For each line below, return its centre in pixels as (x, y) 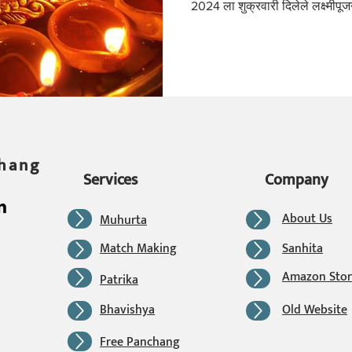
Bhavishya (127, 310)
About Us (307, 218)
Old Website (315, 310)
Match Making (138, 248)
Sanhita (302, 248)
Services (110, 180)
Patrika (119, 280)
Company (297, 180)
